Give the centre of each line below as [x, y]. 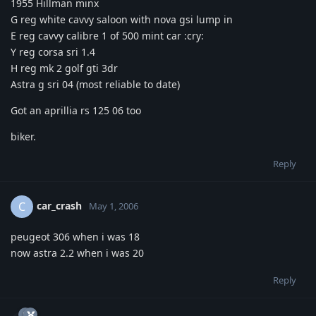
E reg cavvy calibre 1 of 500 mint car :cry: [107, 35]
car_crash [59, 205]
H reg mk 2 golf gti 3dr [64, 68]
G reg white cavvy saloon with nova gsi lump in [122, 19]
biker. [23, 136]
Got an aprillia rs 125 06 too [76, 110]
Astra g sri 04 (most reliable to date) [95, 84]
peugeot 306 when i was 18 [75, 236]
